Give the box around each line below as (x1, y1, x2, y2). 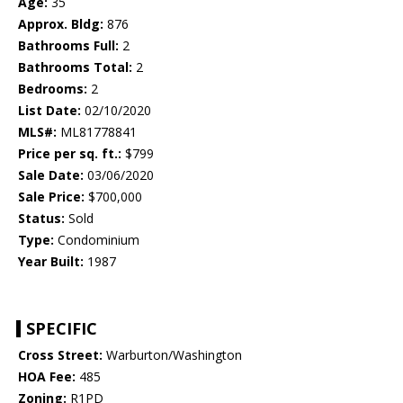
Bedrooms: (18, 80, 87, 98)
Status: (18, 210, 65, 228)
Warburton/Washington (103, 346, 242, 364)
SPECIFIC (26, 318, 97, 340)
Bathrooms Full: (18, 37, 119, 55)
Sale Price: (18, 188, 85, 206)
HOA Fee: (18, 368, 76, 386)
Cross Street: (18, 346, 103, 364)
